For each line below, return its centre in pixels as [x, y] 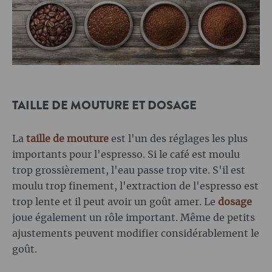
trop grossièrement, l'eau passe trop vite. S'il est [129, 171]
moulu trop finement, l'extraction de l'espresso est [135, 187]
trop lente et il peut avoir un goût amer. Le [115, 202]
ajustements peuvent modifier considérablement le [136, 234]
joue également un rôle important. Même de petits [134, 218]
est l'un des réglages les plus [178, 139]
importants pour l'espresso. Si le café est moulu [126, 155]
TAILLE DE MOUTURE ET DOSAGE [104, 106]
